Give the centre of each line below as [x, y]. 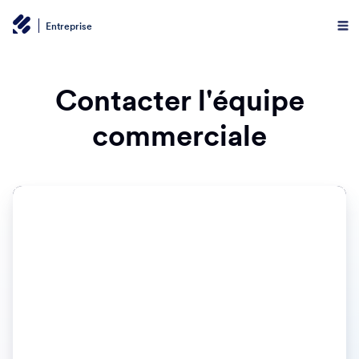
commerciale [179, 136]
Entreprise [69, 26]
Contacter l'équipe [179, 101]
